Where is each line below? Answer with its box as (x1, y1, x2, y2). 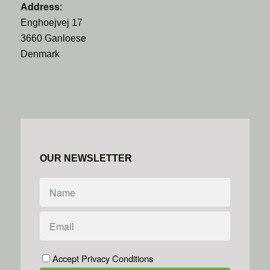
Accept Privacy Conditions (52, 252, 153, 265)
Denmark (20, 49, 60, 60)
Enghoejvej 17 (20, 17, 83, 28)
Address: (20, 2, 63, 13)
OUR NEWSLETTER (39, 152, 132, 163)
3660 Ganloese (20, 33, 86, 44)
